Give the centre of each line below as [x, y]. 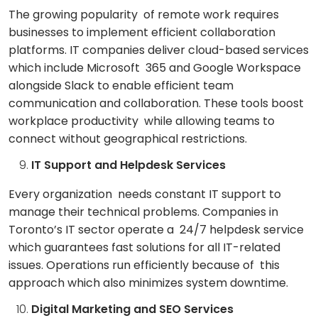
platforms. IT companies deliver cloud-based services [159, 50]
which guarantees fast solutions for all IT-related [144, 248]
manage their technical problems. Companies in [143, 212]
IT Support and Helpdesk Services [128, 165]
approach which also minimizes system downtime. [148, 283]
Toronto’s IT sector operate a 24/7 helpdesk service [156, 230]
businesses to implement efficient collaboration [142, 33]
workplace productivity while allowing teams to [142, 121]
